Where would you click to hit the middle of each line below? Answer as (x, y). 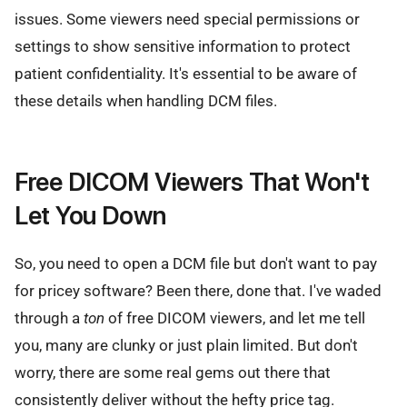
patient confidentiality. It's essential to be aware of (186, 74)
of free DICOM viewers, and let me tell (235, 318)
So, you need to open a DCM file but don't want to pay (196, 263)
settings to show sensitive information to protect (183, 47)
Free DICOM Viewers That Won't (192, 182)
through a (49, 318)
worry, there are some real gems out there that (173, 372)
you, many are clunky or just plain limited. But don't (186, 345)
